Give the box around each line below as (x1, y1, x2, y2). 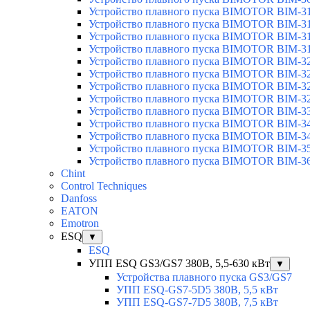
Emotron (61, 217, 99, 229)
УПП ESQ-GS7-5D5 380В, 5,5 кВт (116, 283, 278, 295)
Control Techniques (61, 179, 147, 192)
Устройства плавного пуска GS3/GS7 (116, 271, 292, 283)
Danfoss (61, 192, 97, 204)
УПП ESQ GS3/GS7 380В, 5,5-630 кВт (89, 257, 270, 269)
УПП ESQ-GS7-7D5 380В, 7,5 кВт (116, 295, 278, 308)
